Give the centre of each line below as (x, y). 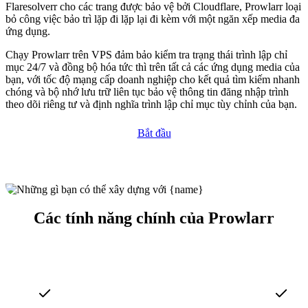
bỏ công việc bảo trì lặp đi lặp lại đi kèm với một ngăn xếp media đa (153, 19)
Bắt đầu (154, 133)
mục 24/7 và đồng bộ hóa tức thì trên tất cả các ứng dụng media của (153, 67)
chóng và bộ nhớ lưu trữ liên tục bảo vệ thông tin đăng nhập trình (147, 91)
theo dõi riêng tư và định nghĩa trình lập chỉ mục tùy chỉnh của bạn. (151, 104)
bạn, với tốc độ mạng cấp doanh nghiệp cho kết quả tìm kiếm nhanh (153, 79)
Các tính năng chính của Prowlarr (154, 218)
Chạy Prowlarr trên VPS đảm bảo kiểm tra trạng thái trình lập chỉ (146, 54)
